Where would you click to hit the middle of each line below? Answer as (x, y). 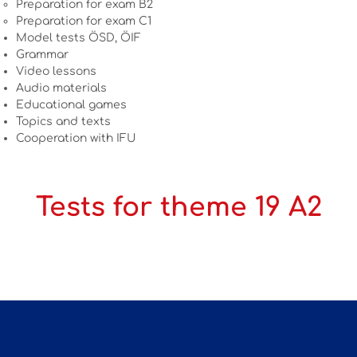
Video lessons (56, 72)
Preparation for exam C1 (84, 22)
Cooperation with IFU (76, 139)
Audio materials (61, 88)
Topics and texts (63, 122)
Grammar (42, 55)
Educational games (71, 105)
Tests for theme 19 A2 (178, 208)
